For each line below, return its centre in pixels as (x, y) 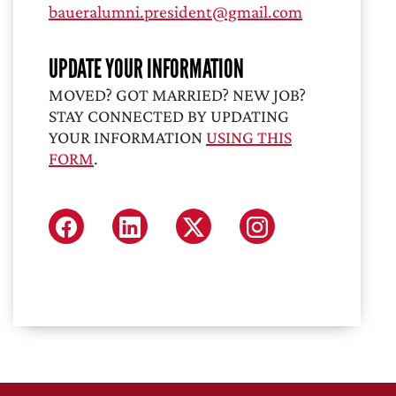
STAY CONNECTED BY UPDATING (169, 116)
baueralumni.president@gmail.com (175, 11)
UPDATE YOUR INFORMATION (146, 69)
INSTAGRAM (299, 247)
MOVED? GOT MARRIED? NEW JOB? (177, 95)
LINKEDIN (163, 247)
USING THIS (249, 137)
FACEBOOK (104, 247)
